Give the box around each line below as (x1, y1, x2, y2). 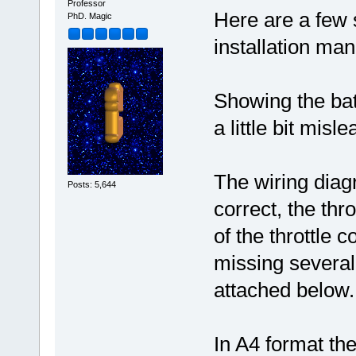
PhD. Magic (67, 11, 112, 21)
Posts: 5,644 (67, 180, 116, 190)
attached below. (213, 278, 354, 303)
